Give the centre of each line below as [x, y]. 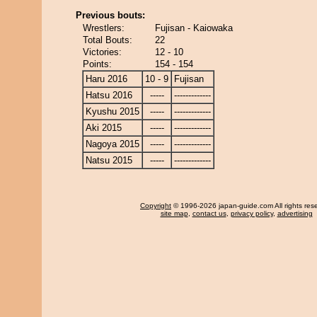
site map [174, 213]
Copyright [156, 206]
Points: [97, 64]
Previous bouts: [110, 15]
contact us [209, 213]
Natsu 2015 [109, 160]
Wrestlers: [104, 28]
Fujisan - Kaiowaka [194, 28]
